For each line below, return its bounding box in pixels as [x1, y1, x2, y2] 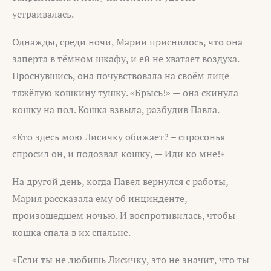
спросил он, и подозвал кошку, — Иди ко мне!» [12, 147, 225, 161]
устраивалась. [12, 7, 74, 21]
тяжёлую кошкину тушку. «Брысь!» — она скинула [12, 85, 238, 99]
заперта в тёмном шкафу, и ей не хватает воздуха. [12, 51, 239, 65]
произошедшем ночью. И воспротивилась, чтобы [12, 208, 235, 222]
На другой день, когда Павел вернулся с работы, [12, 174, 228, 188]
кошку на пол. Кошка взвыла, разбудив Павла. [12, 102, 220, 116]
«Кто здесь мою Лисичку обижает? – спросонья [12, 130, 225, 144]
